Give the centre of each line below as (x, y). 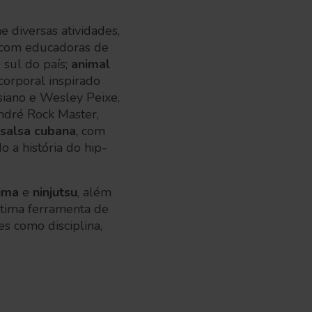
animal (91, 64)
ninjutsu (53, 192)
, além (94, 192)
